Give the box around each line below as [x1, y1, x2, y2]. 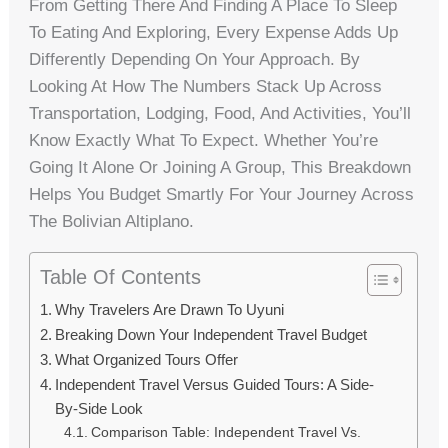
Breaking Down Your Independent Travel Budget [55, 326, 368, 344]
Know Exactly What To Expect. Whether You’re [29, 131, 379, 151]
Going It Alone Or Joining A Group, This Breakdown [29, 158, 412, 178]
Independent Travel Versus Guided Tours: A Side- [55, 376, 375, 394]
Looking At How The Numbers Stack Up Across [29, 77, 383, 97]
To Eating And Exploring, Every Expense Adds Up [29, 23, 399, 43]
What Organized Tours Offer [55, 351, 239, 369]
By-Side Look [55, 400, 144, 418]
